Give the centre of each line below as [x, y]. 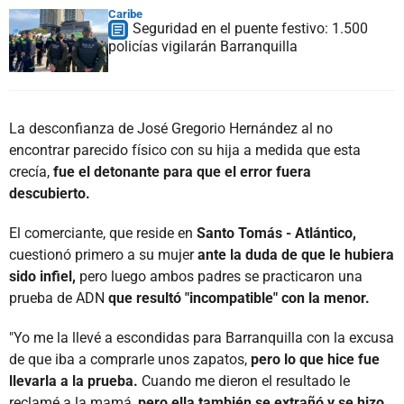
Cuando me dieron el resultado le [244, 381]
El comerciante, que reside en [103, 233]
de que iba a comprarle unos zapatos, [130, 359]
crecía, [29, 171]
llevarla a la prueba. [73, 381]
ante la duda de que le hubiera [296, 254]
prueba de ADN [59, 298]
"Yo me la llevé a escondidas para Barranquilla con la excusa [202, 337]
